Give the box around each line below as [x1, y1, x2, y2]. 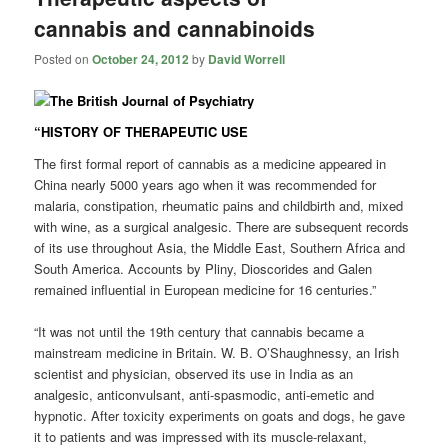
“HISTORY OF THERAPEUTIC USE [34, 122, 249, 142]
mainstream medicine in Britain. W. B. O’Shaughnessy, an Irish [34, 342, 400, 362]
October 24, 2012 [92, 50, 190, 69]
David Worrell [208, 50, 286, 69]
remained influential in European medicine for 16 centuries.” [34, 279, 377, 299]
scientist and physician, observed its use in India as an [34, 363, 354, 383]
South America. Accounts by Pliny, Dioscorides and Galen [34, 258, 373, 278]
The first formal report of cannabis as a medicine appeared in [34, 153, 387, 173]
